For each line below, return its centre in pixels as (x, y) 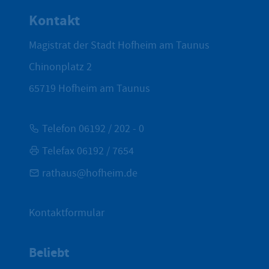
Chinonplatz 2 (60, 67)
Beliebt (49, 252)
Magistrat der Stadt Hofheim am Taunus (119, 45)
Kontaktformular (67, 213)
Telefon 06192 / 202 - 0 (93, 128)
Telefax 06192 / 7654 (88, 151)
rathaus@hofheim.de (90, 173)
